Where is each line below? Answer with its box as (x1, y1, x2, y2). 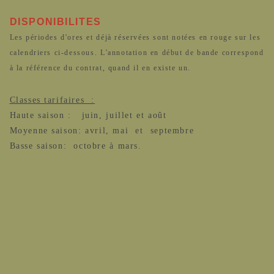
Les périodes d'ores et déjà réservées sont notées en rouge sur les (9, 33, 261, 42)
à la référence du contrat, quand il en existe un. (9, 64, 191, 72)
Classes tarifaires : (9, 95, 95, 105)
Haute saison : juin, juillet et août (9, 110, 167, 120)
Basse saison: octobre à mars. (9, 141, 142, 150)
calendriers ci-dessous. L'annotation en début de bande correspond (9, 48, 264, 57)
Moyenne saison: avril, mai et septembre (9, 125, 194, 135)
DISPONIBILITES (9, 17, 102, 27)
